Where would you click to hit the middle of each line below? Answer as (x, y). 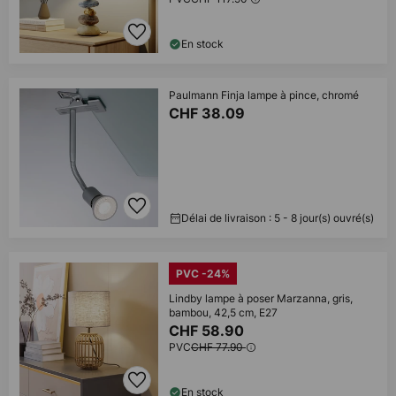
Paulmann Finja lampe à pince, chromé (264, 95)
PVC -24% (203, 274)
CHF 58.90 (208, 331)
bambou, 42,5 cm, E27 (223, 312)
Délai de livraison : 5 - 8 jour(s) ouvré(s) (278, 218)
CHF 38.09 (209, 113)
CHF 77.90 (218, 347)
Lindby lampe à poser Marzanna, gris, (261, 298)
